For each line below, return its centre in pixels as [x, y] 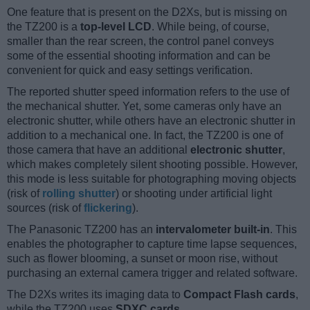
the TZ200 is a [44, 27]
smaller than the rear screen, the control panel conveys [140, 42]
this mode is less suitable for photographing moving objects [152, 179]
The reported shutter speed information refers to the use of [148, 92]
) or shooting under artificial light [194, 194]
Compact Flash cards [239, 295]
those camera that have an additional [99, 150]
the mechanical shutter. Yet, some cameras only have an [144, 107]
